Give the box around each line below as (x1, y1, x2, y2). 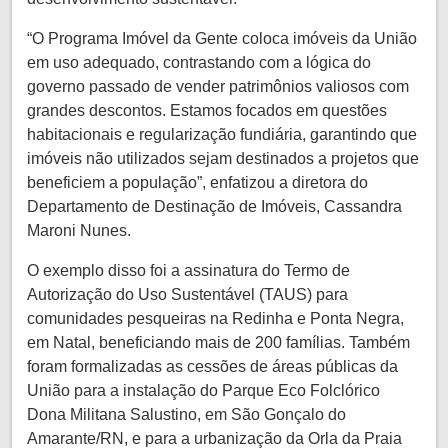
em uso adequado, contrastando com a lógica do (27, 53, 371, 71)
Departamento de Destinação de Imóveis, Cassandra (27, 197, 402, 215)
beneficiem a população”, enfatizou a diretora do (27, 173, 368, 191)
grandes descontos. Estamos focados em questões (27, 101, 387, 119)
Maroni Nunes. (27, 221, 131, 239)
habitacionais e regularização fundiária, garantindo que (27, 125, 417, 143)
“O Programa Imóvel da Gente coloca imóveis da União (27, 29, 417, 47)
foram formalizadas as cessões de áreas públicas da (27, 357, 398, 375)
